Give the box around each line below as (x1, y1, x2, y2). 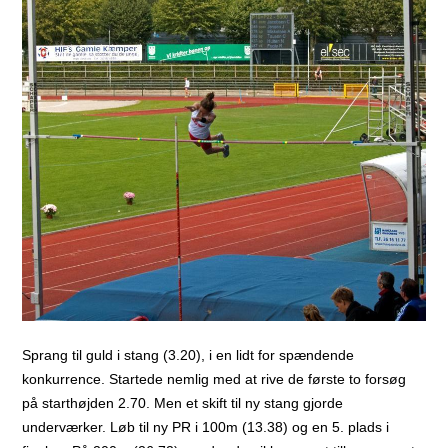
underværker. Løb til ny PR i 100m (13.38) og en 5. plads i (22, 418, 390, 435)
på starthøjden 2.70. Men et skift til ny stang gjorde (22, 394, 344, 411)
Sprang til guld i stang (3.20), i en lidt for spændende (22, 346, 355, 363)
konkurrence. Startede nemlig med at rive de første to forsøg (22, 370, 407, 387)
